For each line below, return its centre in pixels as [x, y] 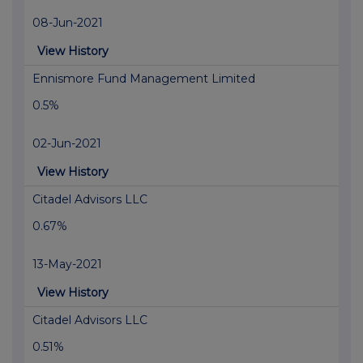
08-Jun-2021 [68, 23]
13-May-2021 [67, 265]
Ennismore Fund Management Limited [144, 79]
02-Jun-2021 [67, 144]
